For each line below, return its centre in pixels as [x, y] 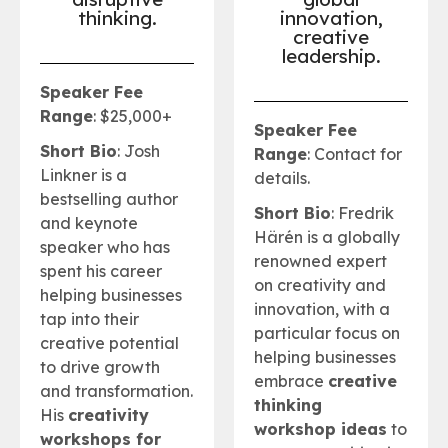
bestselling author [109, 199]
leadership [328, 55]
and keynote [89, 223]
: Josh [138, 151]
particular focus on [327, 333]
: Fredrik [362, 213]
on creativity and [320, 285]
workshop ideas [320, 429]
